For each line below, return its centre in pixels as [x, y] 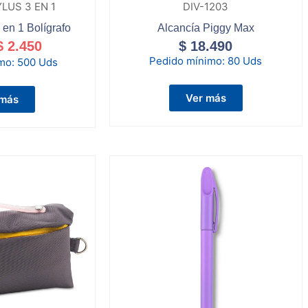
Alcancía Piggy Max [206, 27]
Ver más [206, 98]
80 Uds [245, 60]
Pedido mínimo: [189, 60]
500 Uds [38, 62]
